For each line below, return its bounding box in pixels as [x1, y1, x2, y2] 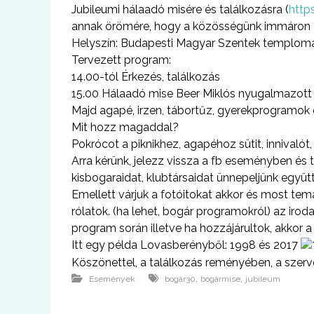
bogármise [200, 273, 240, 284]
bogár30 [165, 273, 196, 284]
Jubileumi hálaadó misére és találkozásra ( [71, 2, 289, 16]
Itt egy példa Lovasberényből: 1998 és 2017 [71, 238, 301, 252]
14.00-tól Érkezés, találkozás [71, 69, 220, 83]
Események [89, 273, 135, 284]
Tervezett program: [71, 53, 171, 67]
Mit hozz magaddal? [71, 120, 179, 134]
